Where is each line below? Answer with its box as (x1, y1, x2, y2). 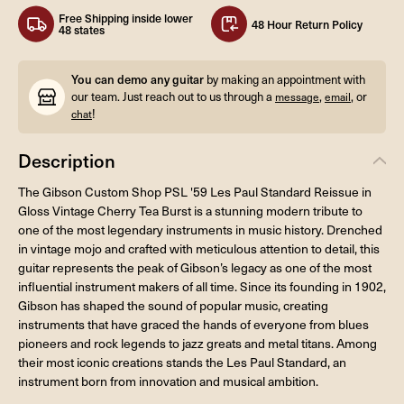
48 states (59, 22, 105, 38)
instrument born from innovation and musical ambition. (18, 372, 318, 390)
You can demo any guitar (71, 70, 204, 87)
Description (18, 147, 115, 173)
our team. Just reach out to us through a (71, 87, 275, 105)
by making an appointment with (204, 70, 365, 87)
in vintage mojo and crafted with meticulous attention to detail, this (18, 239, 380, 257)
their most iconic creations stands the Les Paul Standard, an (18, 353, 346, 371)
